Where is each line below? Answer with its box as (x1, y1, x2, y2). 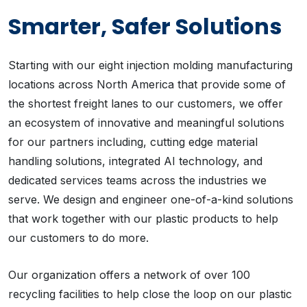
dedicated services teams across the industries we (8, 173, 267, 188)
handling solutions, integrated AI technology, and (8, 154, 262, 169)
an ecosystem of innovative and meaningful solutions (8, 116, 284, 130)
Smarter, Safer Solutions (8, 11, 282, 42)
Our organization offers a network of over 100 (8, 268, 250, 282)
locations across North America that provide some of (8, 77, 286, 92)
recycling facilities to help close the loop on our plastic (8, 287, 292, 302)
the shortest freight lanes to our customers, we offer (8, 97, 283, 111)
